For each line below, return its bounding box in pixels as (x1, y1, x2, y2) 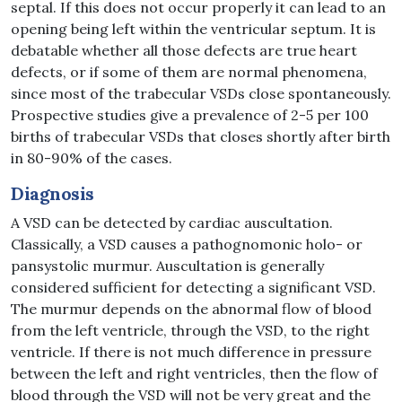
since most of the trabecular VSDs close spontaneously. (11, 84, 391, 103)
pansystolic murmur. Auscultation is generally (11, 257, 324, 275)
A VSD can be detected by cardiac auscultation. (11, 214, 333, 232)
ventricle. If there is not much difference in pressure (11, 343, 371, 362)
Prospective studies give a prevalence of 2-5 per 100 (11, 106, 369, 125)
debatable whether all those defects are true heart (11, 41, 357, 60)
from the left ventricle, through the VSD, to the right (11, 321, 370, 340)
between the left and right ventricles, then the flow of (11, 364, 378, 383)
